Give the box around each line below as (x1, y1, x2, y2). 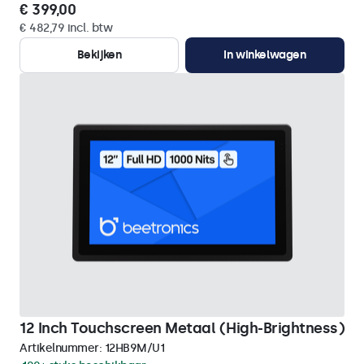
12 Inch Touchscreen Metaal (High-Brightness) (19, 319, 344, 337)
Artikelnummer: (19, 341, 105, 355)
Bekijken (76, 48, 122, 62)
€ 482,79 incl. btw (19, 21, 112, 35)
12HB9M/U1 (104, 341, 164, 355)
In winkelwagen (223, 48, 306, 62)
